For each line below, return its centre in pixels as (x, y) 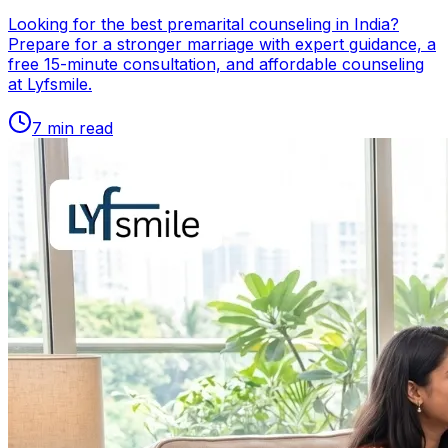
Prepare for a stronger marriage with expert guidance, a (222, 44)
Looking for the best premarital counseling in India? (203, 24)
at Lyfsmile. (50, 84)
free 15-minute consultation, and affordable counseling (216, 64)
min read (77, 128)
